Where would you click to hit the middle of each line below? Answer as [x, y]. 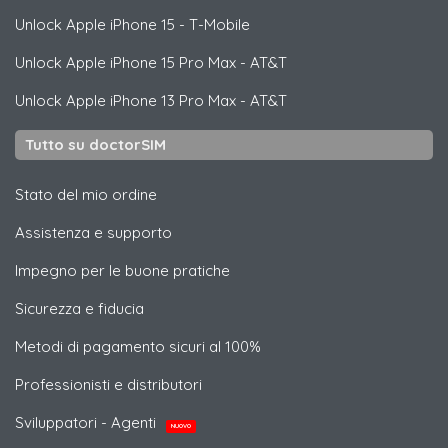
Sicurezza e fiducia [79, 309]
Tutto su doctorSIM [95, 145]
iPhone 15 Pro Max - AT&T [196, 63]
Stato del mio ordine [86, 195]
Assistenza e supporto [93, 233]
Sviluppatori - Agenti [87, 423]
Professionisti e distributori [108, 385]
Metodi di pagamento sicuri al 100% [138, 347]
